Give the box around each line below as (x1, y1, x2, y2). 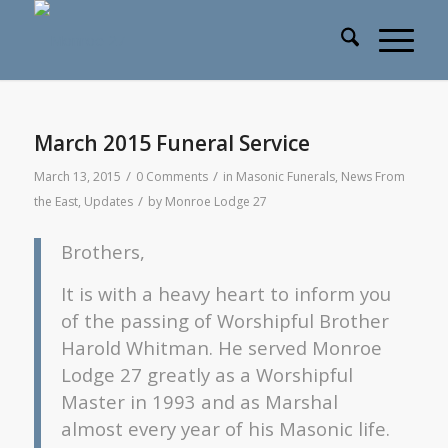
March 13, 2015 (33, 168, 121, 185)
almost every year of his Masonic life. (60, 416, 390, 442)
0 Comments (135, 168, 208, 185)
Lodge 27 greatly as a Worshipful (60, 362, 353, 388)
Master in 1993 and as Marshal (60, 389, 338, 415)
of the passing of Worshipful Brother (60, 308, 389, 334)
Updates (83, 193, 133, 210)
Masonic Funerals (235, 168, 335, 185)
